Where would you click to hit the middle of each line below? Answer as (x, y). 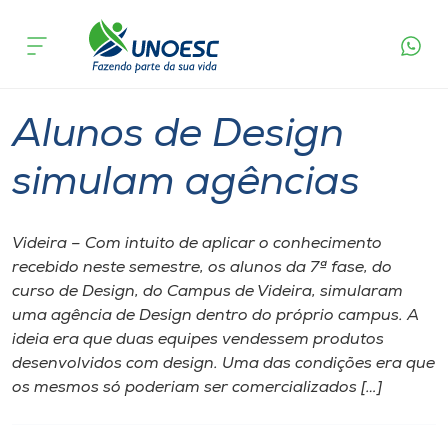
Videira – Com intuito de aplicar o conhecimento (197, 244)
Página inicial (51, 10)
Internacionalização (98, 434)
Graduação (63, 77)
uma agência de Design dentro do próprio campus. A (215, 316)
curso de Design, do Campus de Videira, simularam (207, 292)
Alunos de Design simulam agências (327, 10)
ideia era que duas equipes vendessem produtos (198, 340)
